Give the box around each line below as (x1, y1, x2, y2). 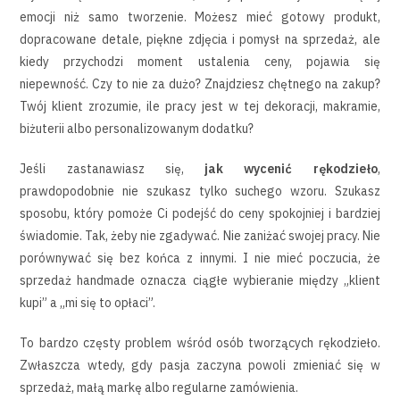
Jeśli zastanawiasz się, (20, 160, 205, 177)
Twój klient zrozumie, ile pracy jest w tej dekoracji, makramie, (20, 97, 380, 114)
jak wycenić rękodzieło (204, 160, 378, 177)
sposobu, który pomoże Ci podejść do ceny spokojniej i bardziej (20, 204, 380, 221)
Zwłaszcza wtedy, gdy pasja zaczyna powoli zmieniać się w (20, 356, 380, 373)
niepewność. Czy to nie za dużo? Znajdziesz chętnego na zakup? (20, 75, 380, 92)
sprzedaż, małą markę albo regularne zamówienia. (20, 379, 299, 396)
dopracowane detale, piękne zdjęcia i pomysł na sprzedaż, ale (20, 30, 380, 47)
